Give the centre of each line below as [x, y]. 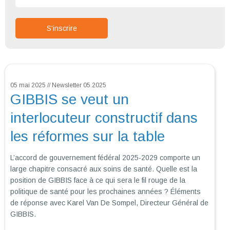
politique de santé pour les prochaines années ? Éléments [106, 192]
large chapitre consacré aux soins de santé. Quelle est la [104, 169]
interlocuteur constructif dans [104, 118]
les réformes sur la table [88, 137]
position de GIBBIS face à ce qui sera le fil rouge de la [98, 180]
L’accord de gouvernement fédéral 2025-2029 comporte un [105, 158]
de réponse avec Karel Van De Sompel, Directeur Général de [109, 203]
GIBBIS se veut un [70, 100]
